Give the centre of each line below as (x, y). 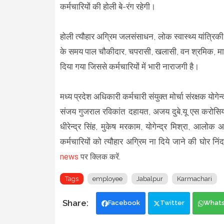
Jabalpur (149, 178)
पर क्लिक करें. (99, 156)
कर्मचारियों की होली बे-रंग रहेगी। (108, 6)
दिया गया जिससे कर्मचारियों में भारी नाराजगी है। (130, 66)
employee (107, 178)
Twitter (172, 202)
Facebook (124, 202)
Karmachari (194, 178)
